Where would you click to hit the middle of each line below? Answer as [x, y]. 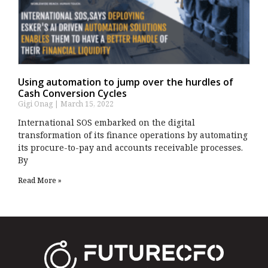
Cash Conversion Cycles [72, 93]
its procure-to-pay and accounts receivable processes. [130, 147]
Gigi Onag [36, 104]
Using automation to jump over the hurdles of [126, 82]
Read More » [40, 180]
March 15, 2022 [86, 104]
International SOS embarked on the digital [106, 122]
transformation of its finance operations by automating [133, 135]
